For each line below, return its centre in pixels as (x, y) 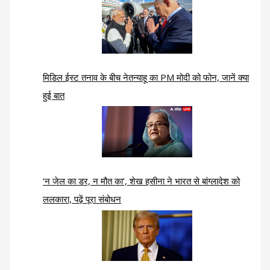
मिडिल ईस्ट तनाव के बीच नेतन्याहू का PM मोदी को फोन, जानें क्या (146, 77)
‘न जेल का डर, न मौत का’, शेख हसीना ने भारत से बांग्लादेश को (142, 181)
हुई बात (54, 95)
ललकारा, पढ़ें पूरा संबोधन (82, 199)
